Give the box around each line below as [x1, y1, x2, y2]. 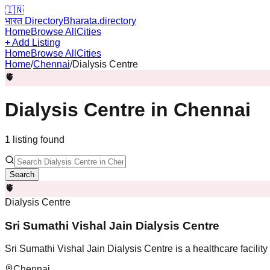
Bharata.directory [63, 16, 136, 26]
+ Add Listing [5, 37, 60, 48]
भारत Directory [5, 16, 63, 26]
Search [10, 169, 34, 179]
